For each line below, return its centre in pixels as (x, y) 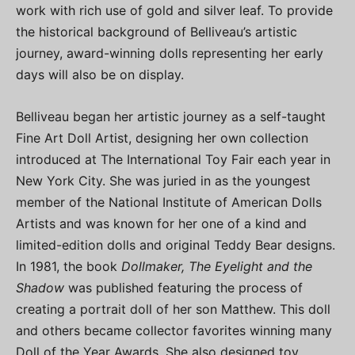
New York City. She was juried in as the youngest (163, 181)
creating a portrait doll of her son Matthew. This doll (173, 309)
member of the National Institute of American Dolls (169, 202)
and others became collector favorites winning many (174, 330)
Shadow (40, 288)
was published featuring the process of (183, 288)
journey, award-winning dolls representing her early (170, 53)
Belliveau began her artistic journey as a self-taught (171, 116)
